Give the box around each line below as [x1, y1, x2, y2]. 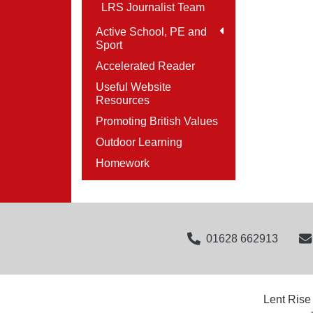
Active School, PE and [96, 26, 207, 38]
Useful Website [96, 81, 171, 93]
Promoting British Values [96, 115, 218, 127]
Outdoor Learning [96, 136, 182, 148]
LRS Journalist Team [101, 1, 205, 13]
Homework [96, 157, 150, 169]
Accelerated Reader [96, 60, 195, 72]
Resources [96, 94, 150, 106]
